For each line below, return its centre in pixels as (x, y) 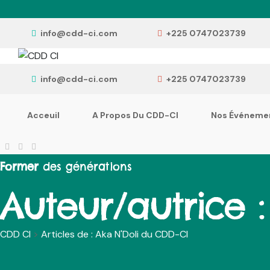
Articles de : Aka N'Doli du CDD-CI (115, 234)
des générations (85, 167)
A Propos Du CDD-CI (135, 115)
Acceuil (43, 115)
